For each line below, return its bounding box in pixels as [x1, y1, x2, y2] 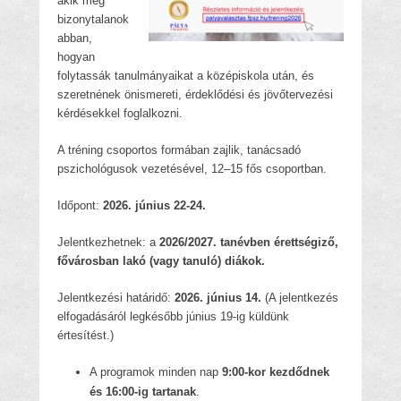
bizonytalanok [57, 13, 129, 26]
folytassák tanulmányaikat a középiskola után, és [57, 69, 314, 82]
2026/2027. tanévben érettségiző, [159, 235, 338, 249]
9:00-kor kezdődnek [222, 365, 329, 379]
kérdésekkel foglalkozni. [57, 107, 183, 120]
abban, [57, 31, 92, 45]
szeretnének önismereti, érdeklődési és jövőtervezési [57, 88, 333, 101]
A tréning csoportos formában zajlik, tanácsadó [57, 143, 301, 157]
